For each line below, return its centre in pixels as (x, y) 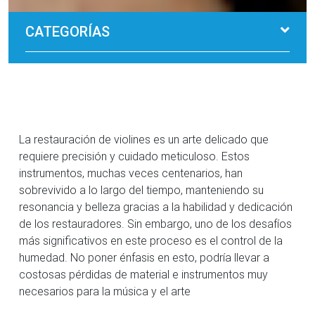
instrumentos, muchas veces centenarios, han (131, 173)
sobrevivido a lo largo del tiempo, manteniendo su (141, 189)
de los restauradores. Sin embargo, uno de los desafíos (155, 223)
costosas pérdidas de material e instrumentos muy (143, 274)
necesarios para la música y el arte (105, 291)
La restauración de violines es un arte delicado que (144, 139)
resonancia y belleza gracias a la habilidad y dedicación (156, 206)
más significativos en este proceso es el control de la (151, 240)
